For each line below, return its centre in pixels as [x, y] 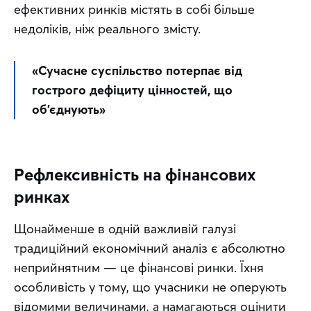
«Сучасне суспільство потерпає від [137, 71]
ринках [42, 197]
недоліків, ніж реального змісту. [107, 29]
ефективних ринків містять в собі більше [134, 10]
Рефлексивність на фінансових [135, 175]
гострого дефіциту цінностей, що [132, 90]
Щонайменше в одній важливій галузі [125, 229]
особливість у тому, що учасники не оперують [150, 287]
